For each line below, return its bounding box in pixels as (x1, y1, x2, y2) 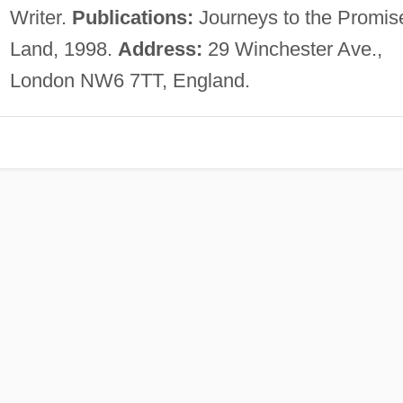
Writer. (9, 5, 72, 29)
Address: (117, 37, 202, 60)
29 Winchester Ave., (201, 37, 382, 60)
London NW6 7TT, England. (9, 68, 250, 92)
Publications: (71, 5, 193, 29)
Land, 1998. (9, 37, 118, 60)
